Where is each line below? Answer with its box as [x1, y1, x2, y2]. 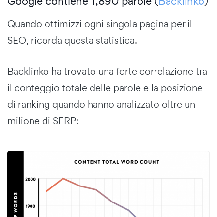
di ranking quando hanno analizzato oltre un [7, 97, 195, 110]
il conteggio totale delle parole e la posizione [7, 81, 202, 94]
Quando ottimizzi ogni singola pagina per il [7, 17, 192, 30]
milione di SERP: [7, 114, 78, 127]
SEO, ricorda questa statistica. [7, 33, 137, 46]
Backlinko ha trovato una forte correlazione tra [7, 64, 207, 77]
